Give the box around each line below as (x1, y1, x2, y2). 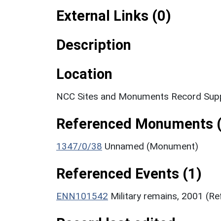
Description (56, 36, 131, 53)
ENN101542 (56, 190, 108, 202)
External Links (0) (56, 7, 171, 24)
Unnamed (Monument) (105, 140, 198, 152)
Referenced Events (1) (56, 165, 202, 182)
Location (56, 65, 112, 82)
